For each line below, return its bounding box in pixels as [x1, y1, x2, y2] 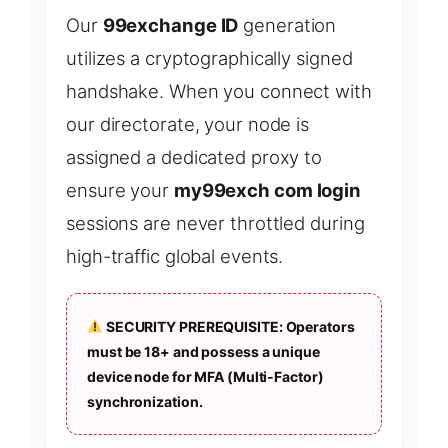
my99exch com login [173, 178, 362, 201]
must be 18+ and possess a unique [87, 342, 320, 360]
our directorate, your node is [66, 112, 310, 135]
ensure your [66, 178, 174, 201]
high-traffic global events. [66, 244, 284, 267]
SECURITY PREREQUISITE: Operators [102, 317, 355, 335]
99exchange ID [102, 13, 239, 36]
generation [238, 13, 337, 36]
